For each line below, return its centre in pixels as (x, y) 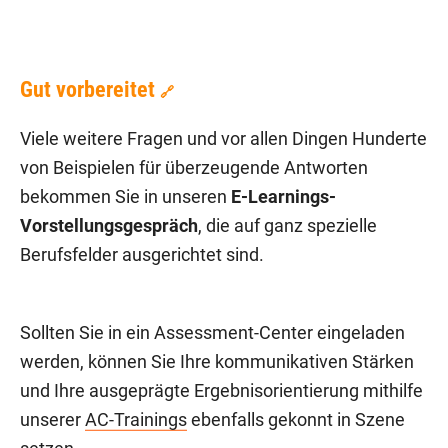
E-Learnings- (283, 197)
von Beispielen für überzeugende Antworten (194, 168)
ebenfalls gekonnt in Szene (296, 420)
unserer (52, 420)
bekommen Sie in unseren (125, 197)
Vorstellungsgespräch (109, 226)
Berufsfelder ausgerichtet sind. (142, 255)
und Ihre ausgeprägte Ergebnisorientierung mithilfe (221, 391)
